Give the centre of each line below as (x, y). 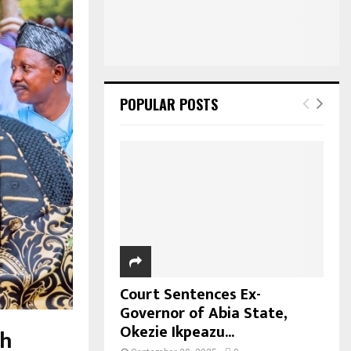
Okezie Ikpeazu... (177, 332)
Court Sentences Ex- (190, 294)
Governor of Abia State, (203, 313)
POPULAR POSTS (169, 105)
